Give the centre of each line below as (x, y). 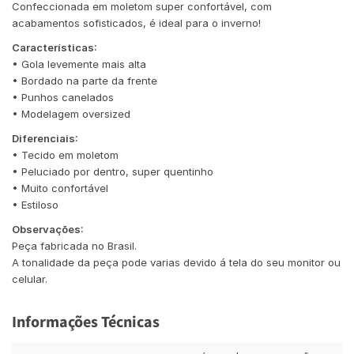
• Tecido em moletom (67, 155)
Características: (55, 47)
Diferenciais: (45, 138)
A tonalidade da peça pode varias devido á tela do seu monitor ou (176, 262)
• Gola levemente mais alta (79, 64)
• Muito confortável (60, 188)
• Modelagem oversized (71, 114)
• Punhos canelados (63, 97)
